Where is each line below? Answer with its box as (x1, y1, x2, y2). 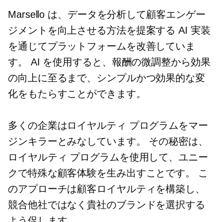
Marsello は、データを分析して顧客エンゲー (8, 9, 206, 20)
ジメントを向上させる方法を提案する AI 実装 (8, 25, 211, 36)
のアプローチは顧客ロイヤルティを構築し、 (8, 183, 205, 195)
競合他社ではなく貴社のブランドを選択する (8, 199, 205, 211)
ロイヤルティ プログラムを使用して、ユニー (8, 152, 208, 163)
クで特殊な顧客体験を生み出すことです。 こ (8, 167, 208, 179)
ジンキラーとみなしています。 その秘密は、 (8, 136, 208, 147)
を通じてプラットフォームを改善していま (8, 41, 196, 52)
